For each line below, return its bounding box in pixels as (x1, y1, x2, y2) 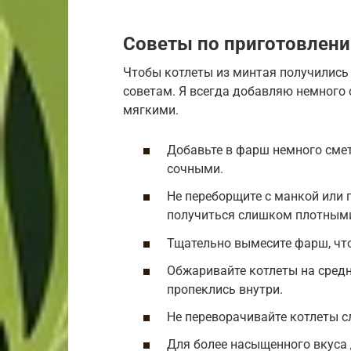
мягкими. (123, 103, 179, 118)
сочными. (167, 161, 223, 177)
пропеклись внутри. (167, 281, 283, 297)
